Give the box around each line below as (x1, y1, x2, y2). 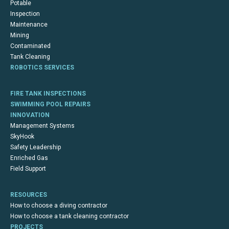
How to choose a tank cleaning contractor (10, 213, 129, 220)
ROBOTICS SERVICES (10, 64, 74, 71)
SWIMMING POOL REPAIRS (10, 101, 90, 108)
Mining (10, 32, 29, 39)
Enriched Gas (10, 154, 48, 162)
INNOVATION (10, 111, 50, 119)
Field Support (10, 165, 46, 172)
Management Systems (10, 122, 75, 129)
